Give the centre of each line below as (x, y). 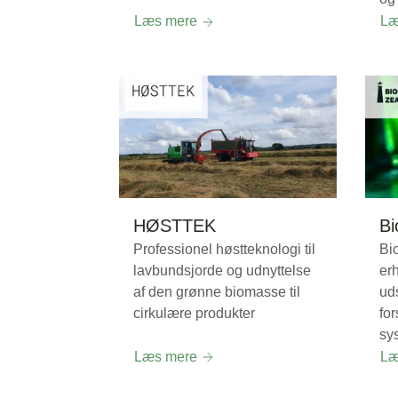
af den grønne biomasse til (217, 291)
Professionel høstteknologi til (224, 249)
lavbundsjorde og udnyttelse (222, 270)
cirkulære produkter (194, 313)
